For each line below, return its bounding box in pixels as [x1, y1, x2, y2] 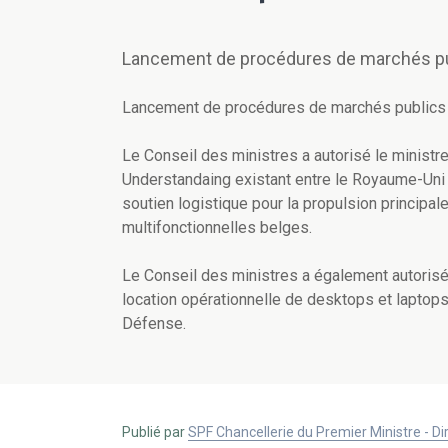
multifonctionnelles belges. [122, 218, 312, 238]
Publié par [122, 424, 188, 441]
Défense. [122, 314, 186, 334]
